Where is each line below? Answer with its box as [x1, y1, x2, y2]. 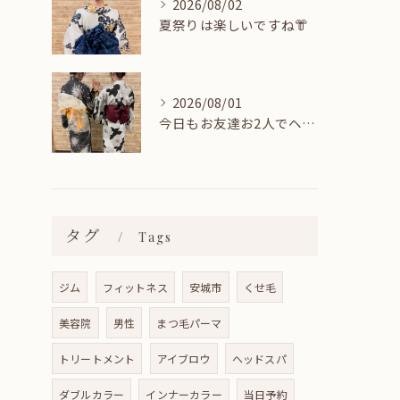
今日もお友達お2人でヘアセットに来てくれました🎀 [302, 113, 316, 132]
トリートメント [59, 351, 136, 366]
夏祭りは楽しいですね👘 [159, 15, 309, 34]
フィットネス [102, 279, 168, 295]
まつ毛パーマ [156, 315, 222, 330]
